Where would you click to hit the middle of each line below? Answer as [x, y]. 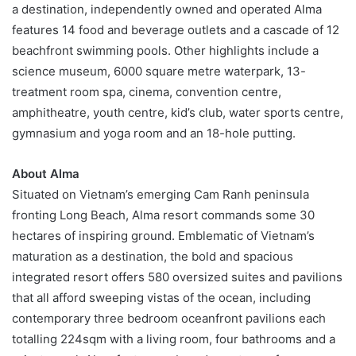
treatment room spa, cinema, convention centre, [147, 91]
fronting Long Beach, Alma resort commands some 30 [163, 215]
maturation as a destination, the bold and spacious [153, 256]
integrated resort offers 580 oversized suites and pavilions [177, 277]
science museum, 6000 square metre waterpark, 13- [159, 71]
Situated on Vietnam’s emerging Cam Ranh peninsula [161, 194]
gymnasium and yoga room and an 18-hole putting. [154, 133]
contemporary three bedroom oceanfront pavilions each [169, 318]
